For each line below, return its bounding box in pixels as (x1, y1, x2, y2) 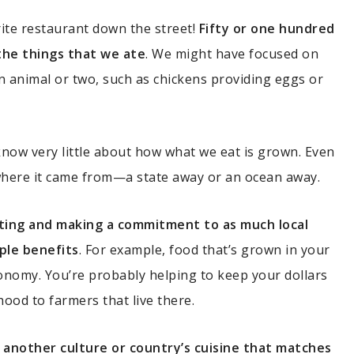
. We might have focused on (145, 44, 318, 62)
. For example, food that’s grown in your (78, 240, 330, 258)
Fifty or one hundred (198, 19, 335, 37)
